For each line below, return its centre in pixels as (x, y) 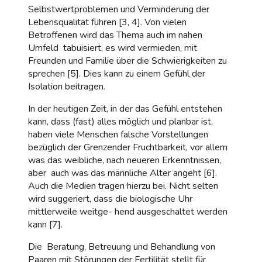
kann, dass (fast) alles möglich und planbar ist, (120, 121)
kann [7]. (45, 224)
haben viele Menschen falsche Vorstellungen (118, 134)
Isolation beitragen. (67, 86)
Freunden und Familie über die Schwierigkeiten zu (127, 61)
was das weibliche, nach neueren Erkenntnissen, (125, 160)
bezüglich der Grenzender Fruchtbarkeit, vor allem (128, 147)
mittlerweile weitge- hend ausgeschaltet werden (128, 211)
